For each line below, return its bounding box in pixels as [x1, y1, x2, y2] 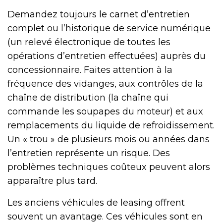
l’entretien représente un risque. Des [7, 148, 170, 159]
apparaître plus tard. [7, 175, 97, 187]
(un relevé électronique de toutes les [7, 37, 170, 48]
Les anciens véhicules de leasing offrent [7, 197, 185, 209]
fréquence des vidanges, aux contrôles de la [7, 78, 203, 90]
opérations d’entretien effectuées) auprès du [7, 51, 206, 62]
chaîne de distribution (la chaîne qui [7, 92, 168, 104]
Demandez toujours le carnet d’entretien [7, 9, 190, 20]
